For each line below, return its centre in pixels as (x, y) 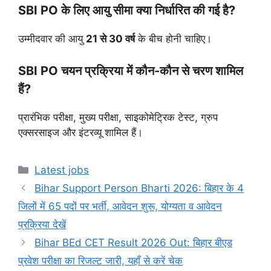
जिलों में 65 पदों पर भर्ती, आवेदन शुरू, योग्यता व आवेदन (120, 207)
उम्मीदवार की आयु (52, 38)
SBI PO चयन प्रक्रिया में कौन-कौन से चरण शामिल (131, 71)
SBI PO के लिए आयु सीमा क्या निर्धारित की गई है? (127, 10)
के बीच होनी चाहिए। (173, 38)
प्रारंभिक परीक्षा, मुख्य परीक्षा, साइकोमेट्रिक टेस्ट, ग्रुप (118, 118)
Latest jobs (62, 170)
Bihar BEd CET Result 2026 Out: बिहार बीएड (134, 243)
